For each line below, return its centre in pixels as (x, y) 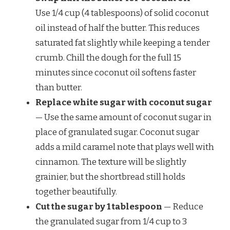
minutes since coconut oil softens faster (116, 72)
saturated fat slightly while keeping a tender (123, 43)
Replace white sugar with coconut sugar (124, 102)
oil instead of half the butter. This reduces (118, 28)
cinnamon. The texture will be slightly (111, 162)
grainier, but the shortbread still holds (110, 177)
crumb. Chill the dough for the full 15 (108, 57)
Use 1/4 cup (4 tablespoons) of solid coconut (122, 13)
